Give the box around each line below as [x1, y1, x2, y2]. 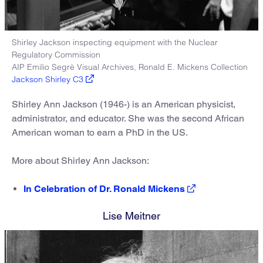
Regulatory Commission [12, 49, 100, 60]
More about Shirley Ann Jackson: [12, 154, 149, 166]
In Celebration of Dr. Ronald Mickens [23, 183, 185, 194]
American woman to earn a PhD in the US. [12, 126, 188, 138]
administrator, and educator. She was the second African [12, 112, 244, 124]
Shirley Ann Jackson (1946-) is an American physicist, [12, 98, 235, 110]
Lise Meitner [103, 209, 160, 222]
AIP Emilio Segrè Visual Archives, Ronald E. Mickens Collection [12, 61, 248, 72]
